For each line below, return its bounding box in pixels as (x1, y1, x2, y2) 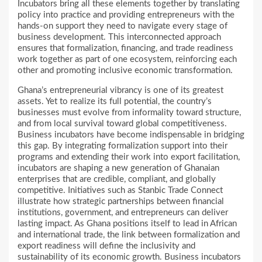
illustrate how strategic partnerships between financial (18, 197, 224, 206)
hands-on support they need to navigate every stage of (18, 22, 227, 31)
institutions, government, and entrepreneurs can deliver (18, 208, 228, 218)
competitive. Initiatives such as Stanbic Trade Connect (18, 186, 223, 195)
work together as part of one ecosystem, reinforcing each (18, 55, 237, 64)
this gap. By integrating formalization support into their (18, 142, 227, 151)
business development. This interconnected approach (18, 33, 221, 42)
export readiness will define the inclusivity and (18, 242, 195, 251)
